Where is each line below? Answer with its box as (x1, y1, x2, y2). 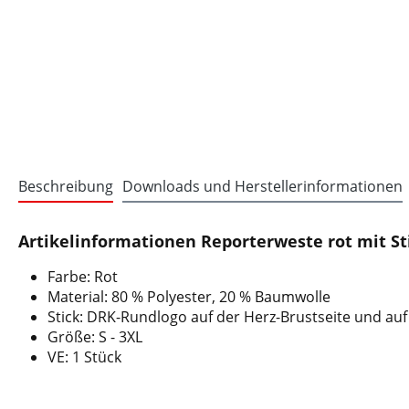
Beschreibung (18, 176, 113, 196)
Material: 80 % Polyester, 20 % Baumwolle (47, 287, 330, 307)
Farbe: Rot (47, 267, 118, 287)
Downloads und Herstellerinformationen (122, 176, 403, 196)
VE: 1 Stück (47, 347, 121, 367)
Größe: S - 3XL (47, 327, 142, 347)
